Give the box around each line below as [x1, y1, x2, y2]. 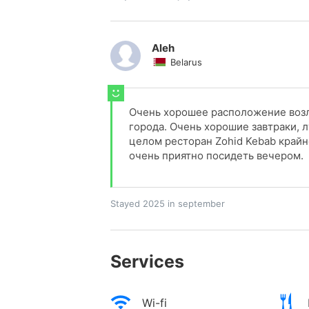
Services [110, 251, 184, 272]
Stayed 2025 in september [110, 198, 225, 210]
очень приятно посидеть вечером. [129, 149, 303, 163]
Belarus [170, 57, 202, 68]
